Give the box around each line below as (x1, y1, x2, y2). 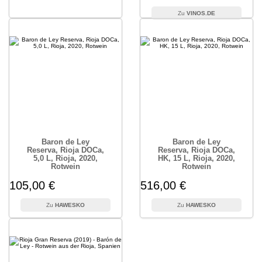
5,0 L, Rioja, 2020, (33, 154, 98, 163)
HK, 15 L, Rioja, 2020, (158, 154, 235, 163)
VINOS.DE (187, 10, 215, 16)
